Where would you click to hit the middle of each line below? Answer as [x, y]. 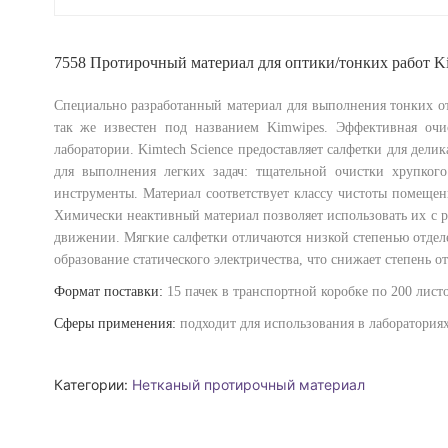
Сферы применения [112, 323]
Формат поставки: [110, 291]
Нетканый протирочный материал [248, 384]
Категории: [92, 384]
